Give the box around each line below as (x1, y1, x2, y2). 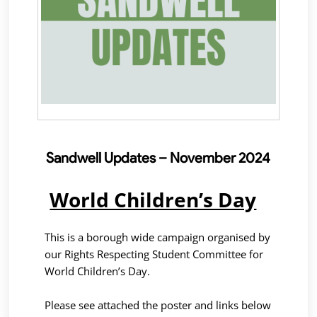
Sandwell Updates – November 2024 (46, 149, 271, 166)
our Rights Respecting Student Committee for (45, 246, 264, 261)
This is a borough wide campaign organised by (45, 229, 271, 244)
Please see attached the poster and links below (45, 297, 272, 312)
